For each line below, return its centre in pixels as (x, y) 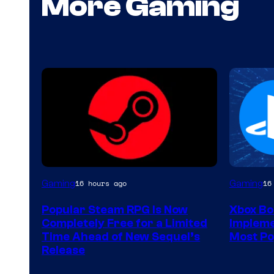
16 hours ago (101, 183)
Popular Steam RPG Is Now (115, 209)
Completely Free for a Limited (124, 223)
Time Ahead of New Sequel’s (121, 236)
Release (63, 250)
